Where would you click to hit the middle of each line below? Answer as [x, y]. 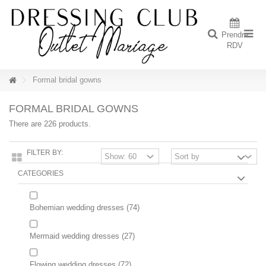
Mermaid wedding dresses [75, 236]
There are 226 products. [50, 124]
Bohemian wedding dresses [77, 208]
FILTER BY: [45, 153]
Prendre [235, 35]
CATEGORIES [41, 173]
